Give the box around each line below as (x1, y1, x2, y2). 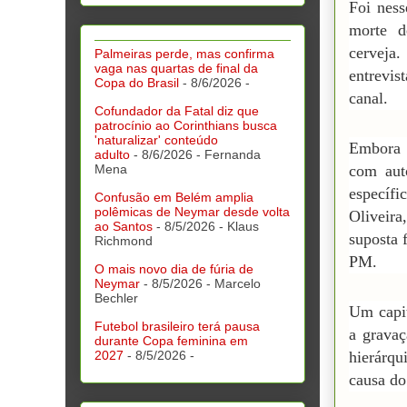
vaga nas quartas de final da (94, 61, 258, 76)
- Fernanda (193, 147, 261, 163)
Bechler (94, 291, 138, 306)
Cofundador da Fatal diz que (94, 104, 259, 119)
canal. (349, 89, 388, 108)
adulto (94, 147, 130, 163)
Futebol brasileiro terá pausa (94, 319, 260, 334)
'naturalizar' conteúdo (94, 133, 218, 148)
